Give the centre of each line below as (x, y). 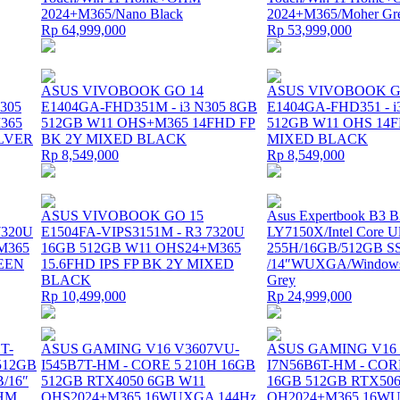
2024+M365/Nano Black (112, 14)
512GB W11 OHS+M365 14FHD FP (148, 123)
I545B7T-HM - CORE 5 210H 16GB (148, 365)
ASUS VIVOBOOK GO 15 (122, 216)
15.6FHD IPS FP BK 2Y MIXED (137, 264)
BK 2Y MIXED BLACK (114, 139)
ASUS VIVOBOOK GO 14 (122, 91)
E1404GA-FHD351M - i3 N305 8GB (149, 107)
